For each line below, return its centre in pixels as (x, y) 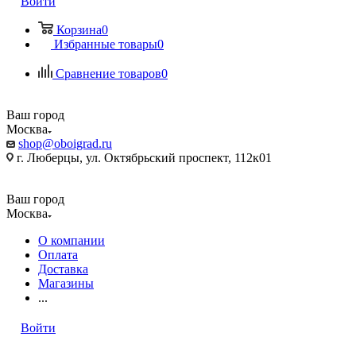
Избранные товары (106, 44)
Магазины (66, 283)
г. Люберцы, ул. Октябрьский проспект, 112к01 (143, 158)
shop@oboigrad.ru (65, 143)
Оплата (58, 255)
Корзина (79, 30)
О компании (72, 240)
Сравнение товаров (108, 74)
